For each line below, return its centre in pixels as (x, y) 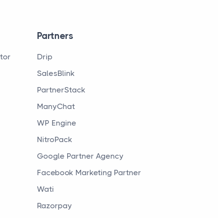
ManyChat (56, 106)
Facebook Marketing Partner (89, 173)
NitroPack (55, 139)
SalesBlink (56, 73)
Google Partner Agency (80, 156)
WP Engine (57, 123)
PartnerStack (61, 90)
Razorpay (54, 206)
